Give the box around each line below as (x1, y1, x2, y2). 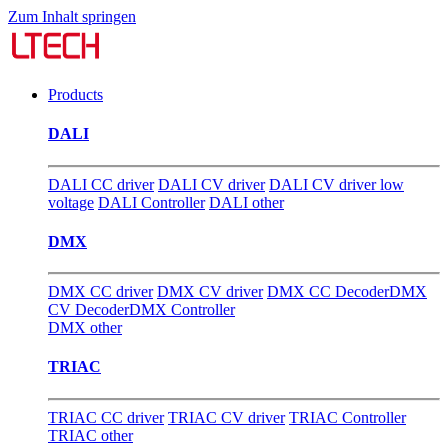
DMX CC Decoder (267, 283, 389, 301)
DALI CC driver (48, 175, 154, 193)
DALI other (209, 193, 284, 211)
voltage (48, 193, 94, 211)
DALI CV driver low (269, 175, 404, 193)
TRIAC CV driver (168, 408, 285, 426)
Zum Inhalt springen (8, 8, 136, 25)
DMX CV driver (157, 283, 263, 301)
